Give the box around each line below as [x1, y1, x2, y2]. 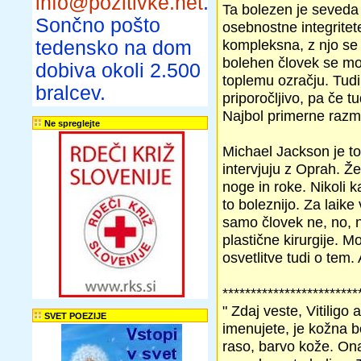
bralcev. [35, 82, 106, 104]
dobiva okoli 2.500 [35, 60, 201, 81]
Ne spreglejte [42, 118, 100, 128]
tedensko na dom [35, 37, 192, 59]
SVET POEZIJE [42, 311, 106, 321]
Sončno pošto [35, 15, 160, 36]
